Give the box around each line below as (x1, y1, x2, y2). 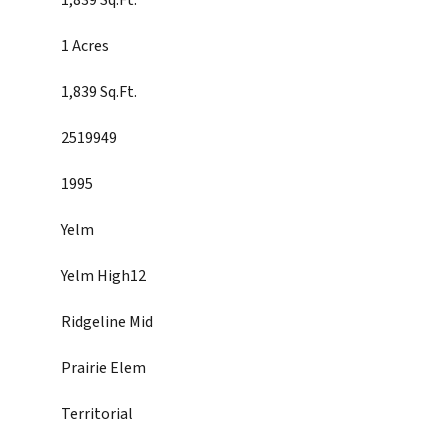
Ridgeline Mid (61, 311, 153, 333)
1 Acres (61, 35, 109, 57)
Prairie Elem (61, 357, 146, 379)
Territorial (61, 403, 133, 425)
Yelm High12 (61, 265, 146, 287)
